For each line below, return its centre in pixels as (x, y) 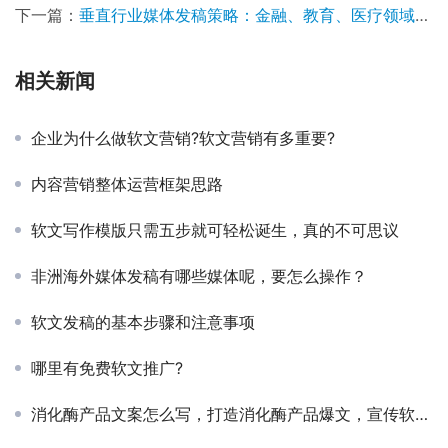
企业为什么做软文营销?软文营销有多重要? (183, 138)
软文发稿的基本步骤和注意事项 (143, 322)
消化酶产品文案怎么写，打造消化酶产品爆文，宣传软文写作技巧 (223, 414)
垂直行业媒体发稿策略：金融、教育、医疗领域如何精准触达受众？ (247, 15)
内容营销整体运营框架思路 (127, 184)
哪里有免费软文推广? (107, 368)
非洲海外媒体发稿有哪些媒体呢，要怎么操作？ (199, 276)
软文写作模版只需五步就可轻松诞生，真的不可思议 (215, 230)
